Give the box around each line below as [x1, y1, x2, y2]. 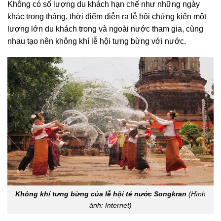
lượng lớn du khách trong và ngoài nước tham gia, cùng [7, 24, 203, 33]
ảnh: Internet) [89, 201, 132, 210]
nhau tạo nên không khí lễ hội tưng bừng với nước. [7, 37, 186, 45]
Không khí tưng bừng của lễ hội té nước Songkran [15, 190, 186, 198]
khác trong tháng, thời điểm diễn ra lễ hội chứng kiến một [7, 12, 206, 21]
